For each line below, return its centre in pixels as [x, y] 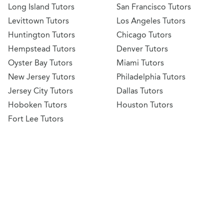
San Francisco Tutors [154, 7]
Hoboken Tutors [37, 105]
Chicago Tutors [144, 35]
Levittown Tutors [38, 21]
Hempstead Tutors [42, 49]
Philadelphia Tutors [151, 77]
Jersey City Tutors [40, 91]
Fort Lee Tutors [36, 119]
